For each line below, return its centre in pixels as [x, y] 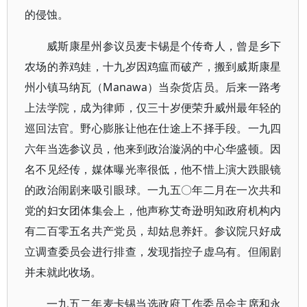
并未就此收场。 [63, 272]
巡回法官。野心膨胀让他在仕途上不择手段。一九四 [153, 128]
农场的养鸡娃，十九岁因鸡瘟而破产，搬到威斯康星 [153, 66]
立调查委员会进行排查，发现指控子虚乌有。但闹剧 [153, 251]
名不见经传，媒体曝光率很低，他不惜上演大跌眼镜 [153, 169]
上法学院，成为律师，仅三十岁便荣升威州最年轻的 [153, 108]
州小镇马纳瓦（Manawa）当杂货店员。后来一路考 [153, 87]
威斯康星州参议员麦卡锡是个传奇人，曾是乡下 [164, 46]
